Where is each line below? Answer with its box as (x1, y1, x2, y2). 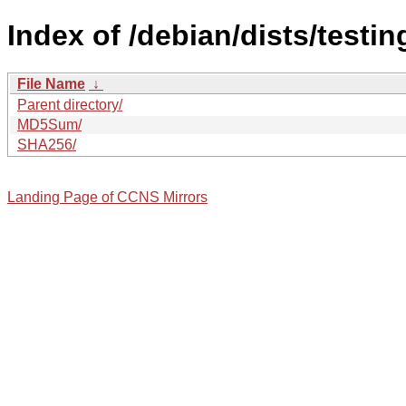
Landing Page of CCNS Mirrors (7, 188, 208, 205)
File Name (17, 75, 85, 92)
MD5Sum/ (17, 116, 82, 132)
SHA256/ (17, 136, 76, 152)
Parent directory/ (17, 96, 122, 112)
